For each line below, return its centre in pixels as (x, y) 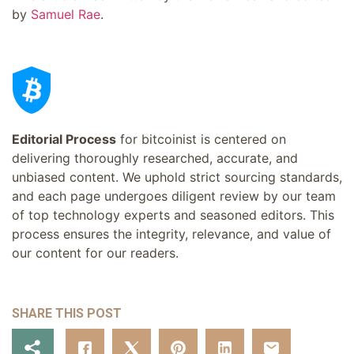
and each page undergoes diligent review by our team (174, 196)
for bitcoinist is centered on (201, 139)
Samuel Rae (66, 14)
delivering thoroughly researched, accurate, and (155, 158)
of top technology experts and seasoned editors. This (173, 215)
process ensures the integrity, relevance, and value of (171, 234)
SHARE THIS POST (67, 313)
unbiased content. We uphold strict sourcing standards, (177, 177)
